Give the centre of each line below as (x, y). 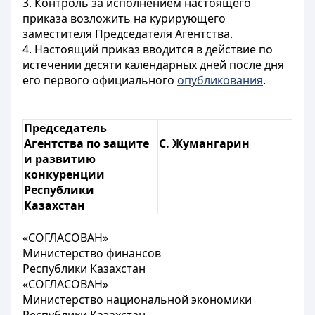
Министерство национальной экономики (137, 300)
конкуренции (64, 174)
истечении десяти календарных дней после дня (153, 65)
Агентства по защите (86, 143)
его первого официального (100, 80)
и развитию (60, 159)
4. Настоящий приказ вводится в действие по (148, 49)
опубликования (220, 80)
